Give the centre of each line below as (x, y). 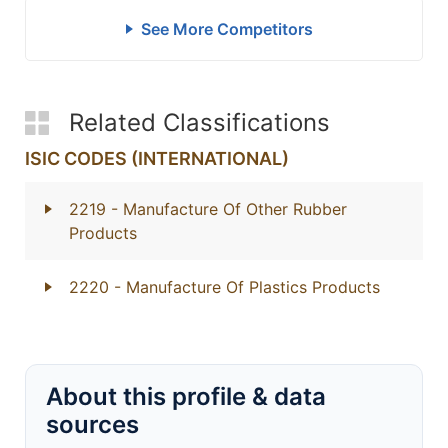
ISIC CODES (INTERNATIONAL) (157, 158)
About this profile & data (186, 396)
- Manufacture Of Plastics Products (247, 287)
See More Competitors (226, 29)
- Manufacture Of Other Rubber (229, 209)
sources (92, 424)
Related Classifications (199, 122)
